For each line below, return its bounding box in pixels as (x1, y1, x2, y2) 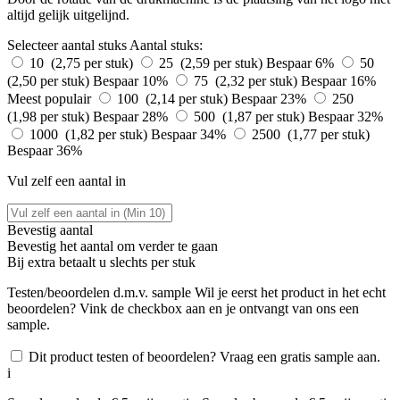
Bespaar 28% (93, 109, 171, 125)
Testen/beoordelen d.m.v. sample (7, 285, 191, 301)
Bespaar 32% (308, 109, 383, 125)
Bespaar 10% (93, 73, 171, 89)
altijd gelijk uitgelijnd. (7, 7, 129, 23)
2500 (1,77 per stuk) (252, 127, 370, 143)
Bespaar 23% (231, 91, 310, 107)
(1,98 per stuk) (7, 109, 93, 125)
